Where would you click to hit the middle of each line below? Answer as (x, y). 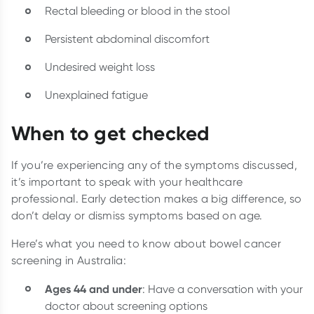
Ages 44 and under (94, 288)
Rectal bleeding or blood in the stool (137, 11)
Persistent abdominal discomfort (127, 39)
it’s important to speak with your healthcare (127, 182)
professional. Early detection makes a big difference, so (157, 198)
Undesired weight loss (100, 67)
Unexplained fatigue (96, 95)
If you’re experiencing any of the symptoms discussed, (154, 165)
